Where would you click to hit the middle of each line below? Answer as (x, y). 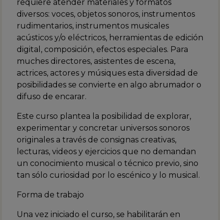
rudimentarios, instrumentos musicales (93, 26)
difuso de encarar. (52, 96)
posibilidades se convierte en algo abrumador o (109, 84)
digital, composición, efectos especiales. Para (102, 49)
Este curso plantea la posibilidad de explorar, (104, 116)
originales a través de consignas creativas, (96, 139)
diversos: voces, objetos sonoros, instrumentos (106, 14)
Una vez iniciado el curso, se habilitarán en (98, 214)
